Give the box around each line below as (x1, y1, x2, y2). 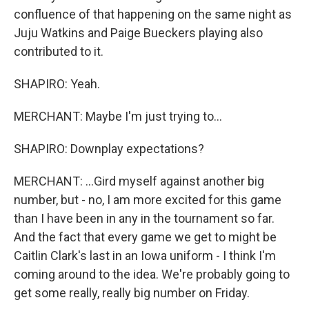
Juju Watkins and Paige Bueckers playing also (14, 25, 263, 40)
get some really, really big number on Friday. (14, 285, 250, 300)
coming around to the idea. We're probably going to (14, 266, 290, 281)
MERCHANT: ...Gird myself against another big (14, 173, 264, 188)
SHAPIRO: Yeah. (14, 76, 100, 91)
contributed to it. (14, 43, 103, 59)
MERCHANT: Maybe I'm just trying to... (14, 108, 222, 123)
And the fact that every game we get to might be (14, 229, 277, 244)
